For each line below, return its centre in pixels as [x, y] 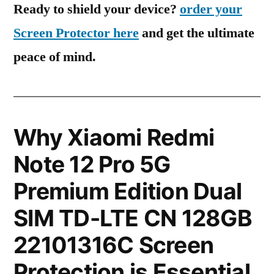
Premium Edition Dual [128, 191]
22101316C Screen [114, 245]
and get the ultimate [197, 33]
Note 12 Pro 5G [92, 164]
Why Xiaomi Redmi [114, 137]
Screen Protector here [76, 33]
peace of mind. [55, 57]
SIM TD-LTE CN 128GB [133, 218]
